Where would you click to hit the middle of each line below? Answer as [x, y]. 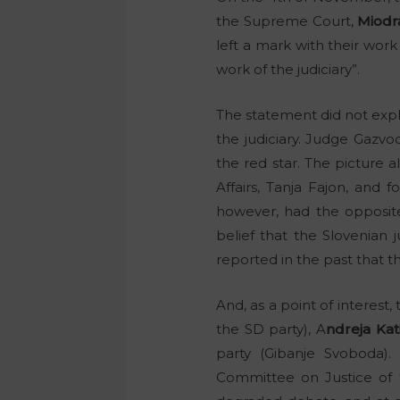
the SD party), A [271, 329]
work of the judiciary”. [288, 69]
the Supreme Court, [287, 21]
